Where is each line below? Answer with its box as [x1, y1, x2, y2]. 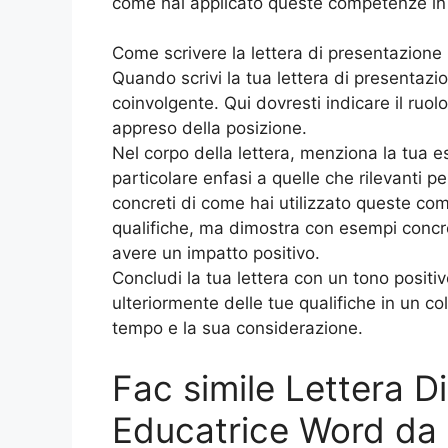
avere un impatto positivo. [112, 243, 320, 264]
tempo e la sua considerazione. [112, 318, 363, 339]
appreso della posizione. [112, 118, 307, 139]
